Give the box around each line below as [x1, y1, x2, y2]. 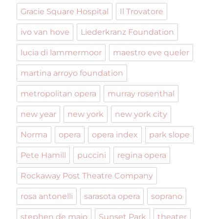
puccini [77, 151, 107, 160]
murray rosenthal [108, 89, 175, 99]
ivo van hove [21, 27, 70, 37]
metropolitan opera [21, 89, 97, 99]
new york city [115, 109, 168, 119]
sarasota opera [84, 192, 140, 201]
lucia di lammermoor [21, 48, 102, 58]
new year [21, 109, 57, 119]
